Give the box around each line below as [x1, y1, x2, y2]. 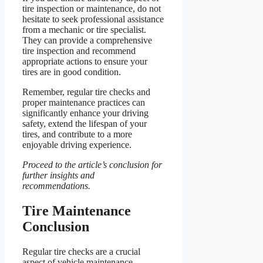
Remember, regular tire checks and [22, 86, 150, 97]
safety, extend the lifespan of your [22, 118, 147, 129]
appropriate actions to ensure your [22, 56, 147, 66]
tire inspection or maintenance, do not [22, 3, 161, 14]
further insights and [22, 170, 95, 180]
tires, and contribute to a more [22, 129, 132, 139]
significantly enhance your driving [22, 107, 149, 118]
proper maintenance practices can [22, 97, 145, 107]
